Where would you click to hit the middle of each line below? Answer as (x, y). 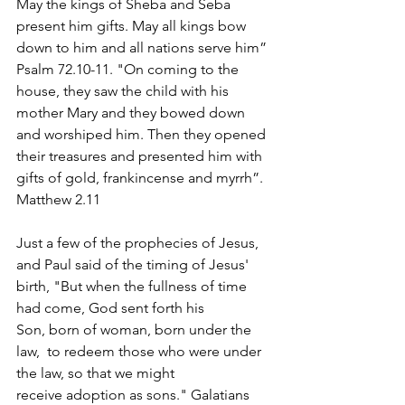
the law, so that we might (97, 373)
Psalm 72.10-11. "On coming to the (129, 69)
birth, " (38, 286)
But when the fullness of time (155, 286)
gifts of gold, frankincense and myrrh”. (141, 178)
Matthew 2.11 (58, 199)
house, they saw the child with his (124, 91)
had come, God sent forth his (112, 308)
